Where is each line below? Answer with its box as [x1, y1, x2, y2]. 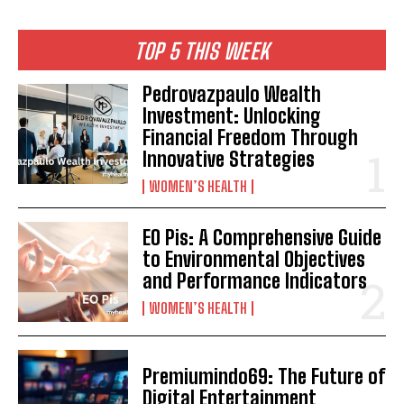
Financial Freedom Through [142, 125, 359, 151]
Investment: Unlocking [142, 104, 322, 129]
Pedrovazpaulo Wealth [142, 82, 322, 107]
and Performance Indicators [142, 269, 368, 294]
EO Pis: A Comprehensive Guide [142, 225, 382, 251]
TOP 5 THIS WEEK [134, 38, 270, 65]
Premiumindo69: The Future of [142, 363, 386, 389]
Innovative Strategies [142, 147, 316, 172]
